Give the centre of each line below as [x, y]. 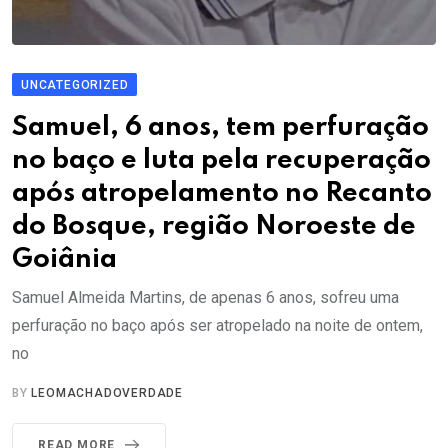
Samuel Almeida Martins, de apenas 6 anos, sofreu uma [205, 298]
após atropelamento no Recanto [222, 194]
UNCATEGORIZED [75, 85]
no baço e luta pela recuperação [221, 161]
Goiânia [64, 260]
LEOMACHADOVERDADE [107, 393]
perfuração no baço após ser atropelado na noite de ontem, [217, 326]
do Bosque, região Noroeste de [214, 227]
